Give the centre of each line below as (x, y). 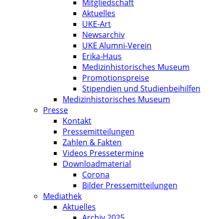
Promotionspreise (116, 78)
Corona (96, 175)
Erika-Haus (102, 56)
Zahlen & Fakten (92, 142)
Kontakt (77, 121)
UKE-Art (97, 24)
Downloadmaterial (97, 164)
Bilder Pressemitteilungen (130, 185)
